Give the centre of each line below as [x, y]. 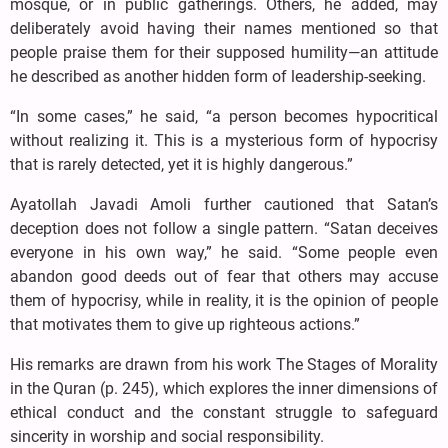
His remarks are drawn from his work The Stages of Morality [224, 365]
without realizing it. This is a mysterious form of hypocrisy [224, 141]
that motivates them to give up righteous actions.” [185, 325]
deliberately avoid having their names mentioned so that [224, 29]
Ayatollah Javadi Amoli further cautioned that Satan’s [224, 205]
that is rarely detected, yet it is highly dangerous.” [181, 165]
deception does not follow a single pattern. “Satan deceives [224, 229]
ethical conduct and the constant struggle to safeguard [224, 413]
